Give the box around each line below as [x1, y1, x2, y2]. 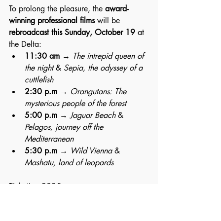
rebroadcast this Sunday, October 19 [9, 27, 135, 37]
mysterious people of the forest [25, 98, 126, 109]
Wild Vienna [70, 146, 112, 156]
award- [105, 3, 128, 14]
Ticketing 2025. [9, 181, 64, 191]
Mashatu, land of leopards [25, 157, 113, 168]
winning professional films [9, 15, 95, 26]
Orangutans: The [70, 86, 129, 97]
